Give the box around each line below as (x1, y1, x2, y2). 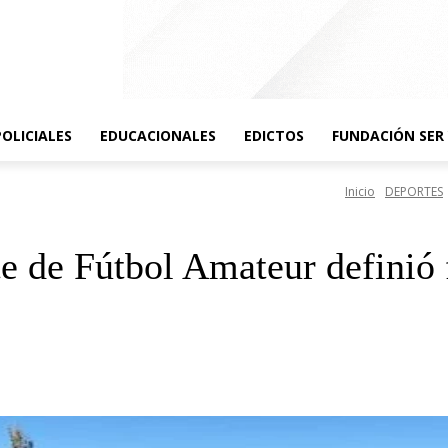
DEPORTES (385, 183, 443, 201)
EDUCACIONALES (100, 126, 216, 145)
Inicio (345, 183, 375, 201)
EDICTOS (244, 126, 304, 145)
